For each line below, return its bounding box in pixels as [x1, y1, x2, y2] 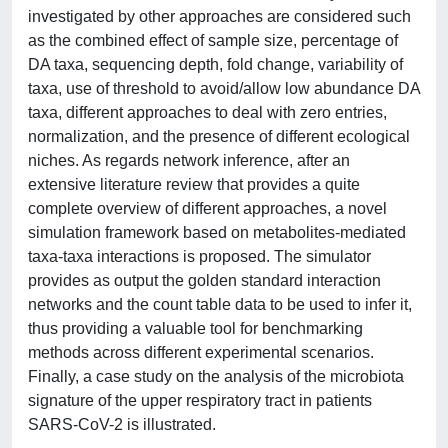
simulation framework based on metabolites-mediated [28, 224, 406, 241]
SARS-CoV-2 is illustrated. [28, 416, 216, 433]
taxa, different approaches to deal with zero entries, [28, 104, 387, 121]
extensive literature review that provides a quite [28, 176, 360, 193]
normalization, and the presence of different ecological [28, 128, 410, 145]
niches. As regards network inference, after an [28, 152, 350, 169]
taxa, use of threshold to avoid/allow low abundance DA [28, 80, 420, 97]
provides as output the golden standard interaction [28, 272, 381, 289]
